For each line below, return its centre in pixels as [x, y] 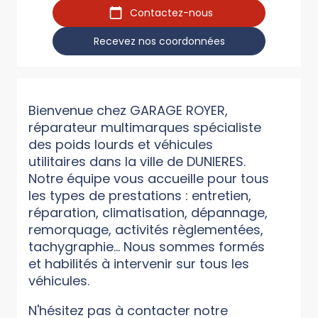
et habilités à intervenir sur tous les [139, 264]
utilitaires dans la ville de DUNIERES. [137, 162]
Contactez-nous [171, 12]
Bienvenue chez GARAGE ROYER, [128, 111]
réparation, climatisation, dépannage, [148, 213]
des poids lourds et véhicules [121, 145]
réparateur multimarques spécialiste [145, 128]
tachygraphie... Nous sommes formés [147, 247]
